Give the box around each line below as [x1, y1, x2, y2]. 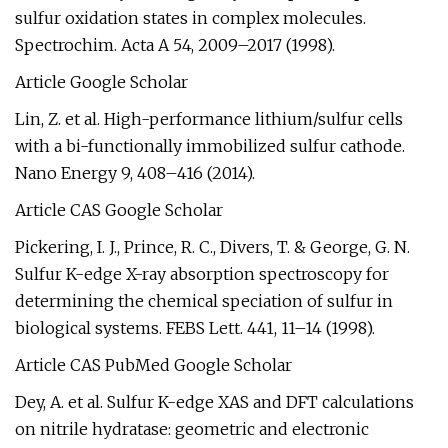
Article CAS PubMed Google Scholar [15, 355, 292, 375]
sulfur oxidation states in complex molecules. [15, 8, 366, 28]
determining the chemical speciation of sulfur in [15, 291, 393, 311]
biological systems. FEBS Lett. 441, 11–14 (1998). [15, 318, 375, 338]
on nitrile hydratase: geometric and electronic [15, 419, 369, 439]
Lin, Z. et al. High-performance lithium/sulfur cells [15, 109, 403, 129]
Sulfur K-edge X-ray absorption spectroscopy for [15, 264, 389, 284]
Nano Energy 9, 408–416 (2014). [15, 163, 255, 183]
